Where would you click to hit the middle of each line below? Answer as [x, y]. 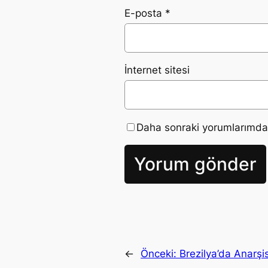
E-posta [145, 13]
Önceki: [160, 254]
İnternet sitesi [157, 70]
